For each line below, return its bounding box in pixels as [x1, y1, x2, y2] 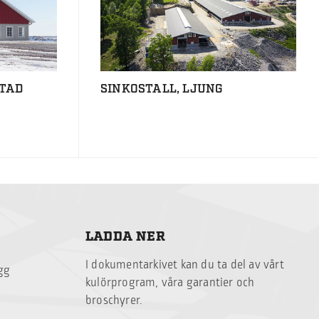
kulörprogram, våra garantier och [85, 274, 255, 292]
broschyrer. [85, 292, 143, 310]
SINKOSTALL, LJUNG [100, 82, 224, 97]
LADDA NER [85, 229, 165, 246]
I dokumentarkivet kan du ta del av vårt [85, 256, 284, 274]
